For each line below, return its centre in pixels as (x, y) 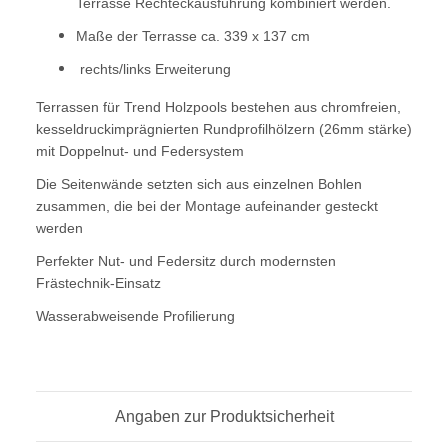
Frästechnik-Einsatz (98, 283)
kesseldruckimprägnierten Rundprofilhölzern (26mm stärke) (224, 129)
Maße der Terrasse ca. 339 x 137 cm (193, 36)
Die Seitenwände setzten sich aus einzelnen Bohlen (199, 184)
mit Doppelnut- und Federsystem (140, 151)
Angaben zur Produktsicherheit (224, 417)
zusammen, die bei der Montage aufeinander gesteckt (207, 206)
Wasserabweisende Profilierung (135, 316)
